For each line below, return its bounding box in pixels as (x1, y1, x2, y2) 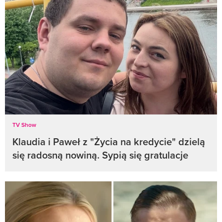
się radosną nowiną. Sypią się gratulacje (12, 148, 188, 163)
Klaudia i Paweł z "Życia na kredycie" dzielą (12, 134, 205, 149)
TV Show (12, 120, 36, 129)
